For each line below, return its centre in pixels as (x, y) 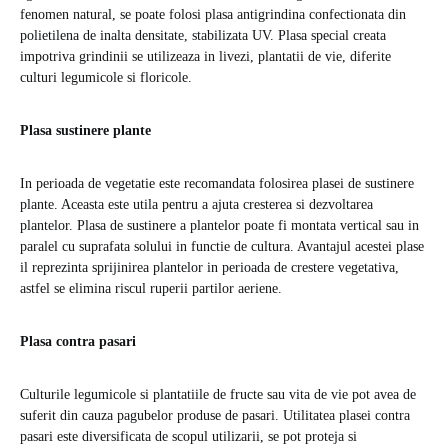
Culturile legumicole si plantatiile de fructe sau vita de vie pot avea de (218, 395)
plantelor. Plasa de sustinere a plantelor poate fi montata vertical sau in (219, 226)
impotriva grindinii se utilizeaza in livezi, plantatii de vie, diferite (205, 57)
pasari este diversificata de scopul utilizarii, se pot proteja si (188, 437)
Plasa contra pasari (78, 342)
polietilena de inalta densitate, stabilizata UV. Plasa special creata (203, 36)
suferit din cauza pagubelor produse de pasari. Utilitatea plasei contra (215, 416)
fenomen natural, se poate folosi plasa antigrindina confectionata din (213, 15)
